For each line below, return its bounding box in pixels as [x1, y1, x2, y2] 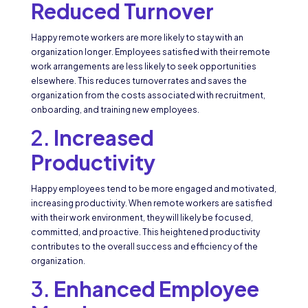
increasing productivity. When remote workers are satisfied [30, 198, 272, 209]
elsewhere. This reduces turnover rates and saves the [30, 76, 247, 87]
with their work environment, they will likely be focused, [30, 212, 253, 223]
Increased [53, 124, 154, 151]
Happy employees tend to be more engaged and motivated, [30, 184, 276, 195]
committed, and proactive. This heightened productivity [30, 227, 260, 238]
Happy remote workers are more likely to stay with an [30, 32, 243, 43]
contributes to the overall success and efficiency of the [30, 241, 258, 252]
